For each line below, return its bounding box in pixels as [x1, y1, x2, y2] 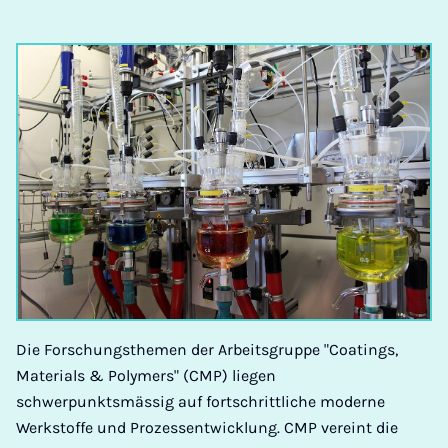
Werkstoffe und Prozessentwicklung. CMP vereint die [16, 418, 398, 438]
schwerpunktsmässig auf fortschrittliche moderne [16, 392, 385, 412]
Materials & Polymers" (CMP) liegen [16, 366, 276, 386]
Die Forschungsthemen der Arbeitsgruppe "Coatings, [16, 340, 398, 360]
